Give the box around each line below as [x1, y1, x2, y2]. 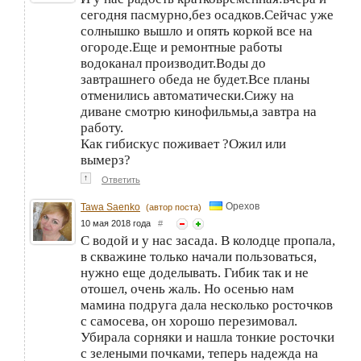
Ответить [102, 175, 140, 185]
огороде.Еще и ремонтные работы [81, 39, 282, 56]
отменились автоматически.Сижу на [81, 88, 294, 104]
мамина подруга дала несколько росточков [81, 297, 333, 313]
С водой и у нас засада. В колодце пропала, [81, 233, 335, 249]
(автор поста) [146, 202, 201, 213]
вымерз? [81, 152, 131, 168]
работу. [81, 120, 123, 136]
